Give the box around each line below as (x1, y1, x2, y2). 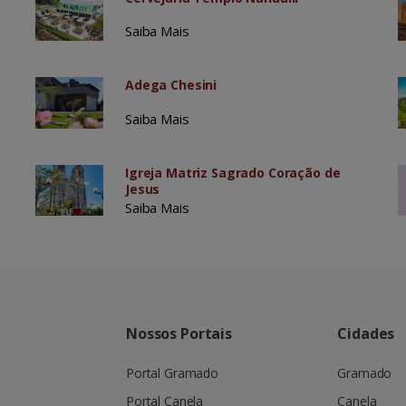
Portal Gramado (126, 363, 218, 382)
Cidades (337, 323, 395, 343)
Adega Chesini (124, 76, 217, 94)
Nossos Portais (126, 323, 232, 343)
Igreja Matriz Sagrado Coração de (124, 163, 341, 181)
